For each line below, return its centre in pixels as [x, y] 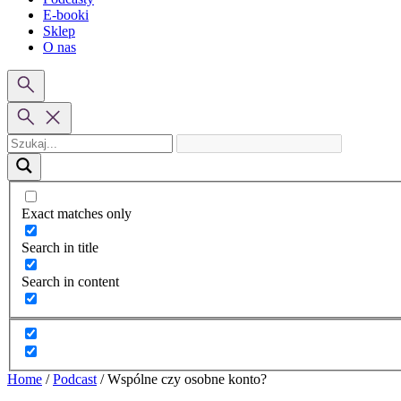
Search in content [70, 281]
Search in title [60, 247]
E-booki [66, 15]
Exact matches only [77, 213]
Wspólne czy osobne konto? [187, 380]
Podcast [75, 380]
